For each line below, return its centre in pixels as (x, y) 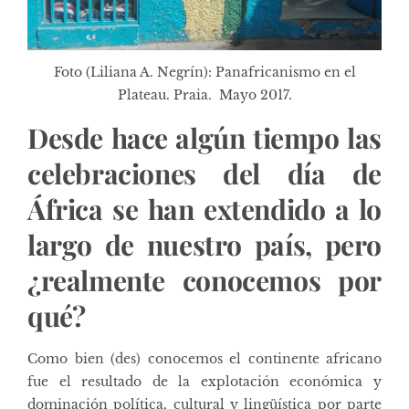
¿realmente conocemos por (204, 280)
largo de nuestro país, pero (204, 244)
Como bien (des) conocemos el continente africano (204, 358)
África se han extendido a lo (204, 209)
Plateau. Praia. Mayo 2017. (204, 94)
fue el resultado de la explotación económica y (204, 381)
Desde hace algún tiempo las (204, 137)
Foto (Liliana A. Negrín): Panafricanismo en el (204, 72)
